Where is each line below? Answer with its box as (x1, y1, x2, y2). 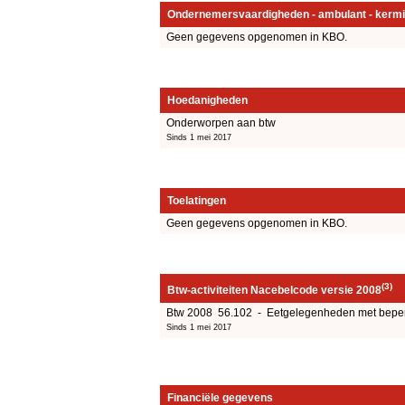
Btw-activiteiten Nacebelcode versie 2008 (167, 283, 381, 297)
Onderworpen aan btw (166, 116, 276, 129)
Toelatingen (167, 193, 226, 207)
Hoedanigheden (167, 93, 248, 107)
